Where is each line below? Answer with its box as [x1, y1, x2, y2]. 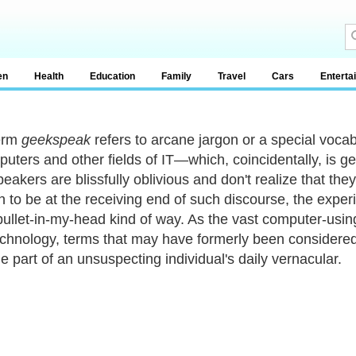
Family [161, 71, 192, 82]
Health [34, 71, 64, 82]
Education [90, 71, 135, 82]
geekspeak [21, 132, 91, 148]
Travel [218, 71, 246, 82]
